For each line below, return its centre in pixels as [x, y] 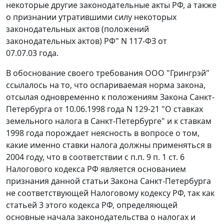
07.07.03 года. [32, 53]
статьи [95, 181]
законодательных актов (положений [77, 29]
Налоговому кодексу [130, 193]
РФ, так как [192, 193]
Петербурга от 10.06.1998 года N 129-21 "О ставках [104, 109]
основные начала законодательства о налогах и [101, 217]
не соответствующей [48, 193]
